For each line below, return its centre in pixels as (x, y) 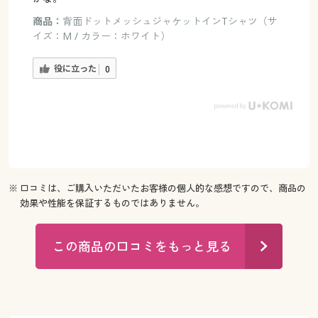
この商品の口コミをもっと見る (142, 246)
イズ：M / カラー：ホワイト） (101, 35)
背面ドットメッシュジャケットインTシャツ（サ (170, 21)
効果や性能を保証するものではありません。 (113, 203)
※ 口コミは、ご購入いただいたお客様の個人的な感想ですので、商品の (157, 188)
